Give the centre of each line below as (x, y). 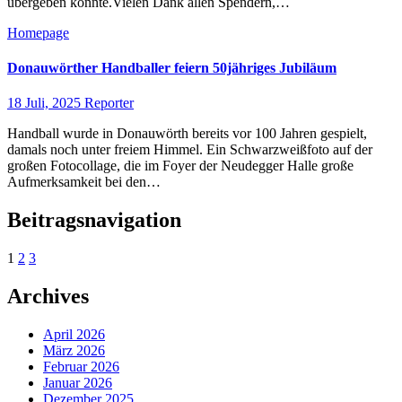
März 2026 (74, 350)
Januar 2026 (78, 382)
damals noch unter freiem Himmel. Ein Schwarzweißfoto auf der (190, 150)
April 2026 (74, 334)
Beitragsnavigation (94, 220)
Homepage (38, 32)
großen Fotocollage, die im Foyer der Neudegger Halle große (180, 166)
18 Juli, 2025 (46, 103)
